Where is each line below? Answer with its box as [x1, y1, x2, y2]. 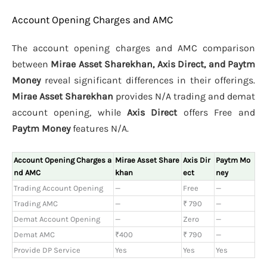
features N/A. [70, 123, 129, 135]
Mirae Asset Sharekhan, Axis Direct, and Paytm [51, 58, 255, 70]
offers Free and [177, 107, 255, 119]
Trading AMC [14, 198, 58, 208]
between [12, 58, 51, 70]
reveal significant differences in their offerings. [41, 74, 255, 86]
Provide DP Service [14, 245, 80, 254]
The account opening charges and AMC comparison [12, 42, 255, 54]
